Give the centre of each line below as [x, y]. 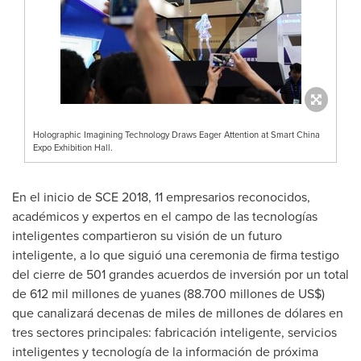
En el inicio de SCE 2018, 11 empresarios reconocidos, [161, 196]
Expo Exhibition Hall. [73, 147]
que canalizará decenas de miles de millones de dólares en [178, 312]
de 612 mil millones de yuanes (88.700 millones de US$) [168, 293]
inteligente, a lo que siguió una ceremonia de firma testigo [176, 254]
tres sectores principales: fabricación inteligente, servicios [174, 332]
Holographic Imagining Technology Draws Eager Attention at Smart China [176, 134]
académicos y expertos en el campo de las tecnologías [165, 216]
